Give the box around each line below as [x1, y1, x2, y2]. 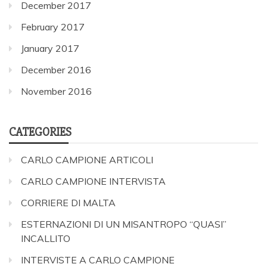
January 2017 [21, 42, 79, 54]
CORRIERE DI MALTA [21, 196, 116, 209]
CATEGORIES [9, 124, 72, 139]
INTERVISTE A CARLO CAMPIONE [21, 253, 175, 266]
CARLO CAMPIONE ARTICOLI [21, 153, 153, 166]
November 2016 [21, 85, 92, 97]
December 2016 [21, 63, 91, 76]
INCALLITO [21, 232, 70, 244]
